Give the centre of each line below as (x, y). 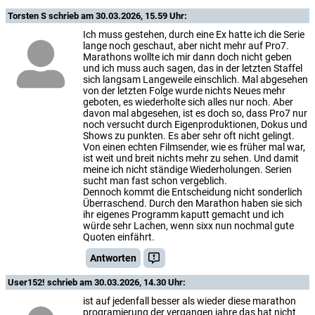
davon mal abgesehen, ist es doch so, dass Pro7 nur (195, 113)
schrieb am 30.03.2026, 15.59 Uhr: (118, 15)
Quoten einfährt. (119, 237)
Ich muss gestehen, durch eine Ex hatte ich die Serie (194, 34)
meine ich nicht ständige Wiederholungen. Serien (187, 169)
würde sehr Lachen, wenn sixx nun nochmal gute (188, 225)
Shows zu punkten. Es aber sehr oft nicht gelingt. (189, 135)
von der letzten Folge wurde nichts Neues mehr (184, 90)
